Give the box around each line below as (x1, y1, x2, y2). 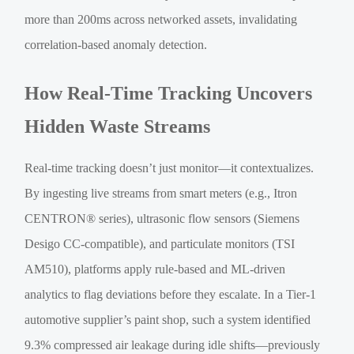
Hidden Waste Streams (24, 115, 211, 137)
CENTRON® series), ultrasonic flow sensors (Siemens (24, 211, 300, 225)
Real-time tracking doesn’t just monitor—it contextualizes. (24, 160, 314, 175)
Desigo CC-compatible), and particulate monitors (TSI (24, 236, 296, 250)
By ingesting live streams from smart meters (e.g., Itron (24, 186, 298, 200)
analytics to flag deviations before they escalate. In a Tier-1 (24, 287, 317, 301)
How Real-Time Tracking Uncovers (24, 82, 313, 104)
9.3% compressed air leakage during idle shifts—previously (24, 337, 321, 352)
